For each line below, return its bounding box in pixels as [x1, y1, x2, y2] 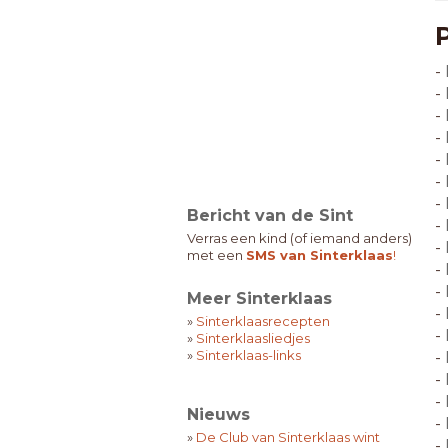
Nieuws [187, 405, 250, 424]
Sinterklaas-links [196, 347, 301, 363]
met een [187, 247, 246, 263]
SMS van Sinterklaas [246, 247, 393, 263]
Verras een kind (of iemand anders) [187, 230, 412, 246]
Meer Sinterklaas [187, 289, 332, 308]
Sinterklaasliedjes [196, 330, 310, 346]
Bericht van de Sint [187, 206, 353, 225]
